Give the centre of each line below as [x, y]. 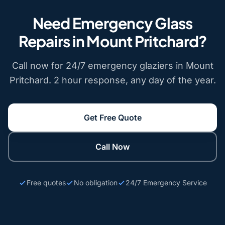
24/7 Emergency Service [166, 182]
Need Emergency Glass [113, 23]
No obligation [95, 182]
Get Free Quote [113, 117]
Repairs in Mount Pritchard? [113, 41]
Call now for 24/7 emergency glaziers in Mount [113, 65]
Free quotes [46, 182]
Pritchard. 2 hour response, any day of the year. [113, 80]
